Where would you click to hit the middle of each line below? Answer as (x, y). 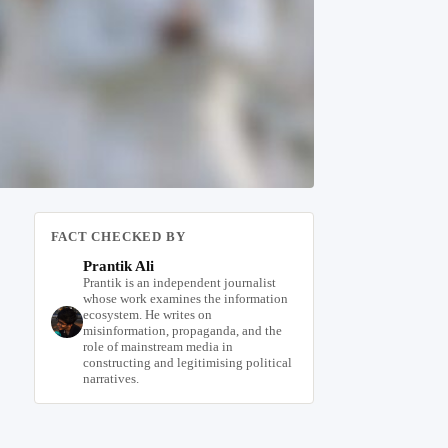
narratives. (110, 379)
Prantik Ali (118, 266)
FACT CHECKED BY (118, 237)
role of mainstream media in (157, 347)
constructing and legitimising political (187, 363)
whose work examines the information (185, 299)
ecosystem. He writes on (147, 315)
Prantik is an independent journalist (179, 283)
